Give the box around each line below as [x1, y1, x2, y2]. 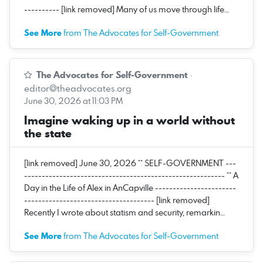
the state [24, 124, 72, 141]
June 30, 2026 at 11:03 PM [24, 95, 123, 106]
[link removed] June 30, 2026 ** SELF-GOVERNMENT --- [24, 157, 236, 168]
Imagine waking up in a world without [24, 112, 235, 129]
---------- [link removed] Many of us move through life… [24, 3, 229, 15]
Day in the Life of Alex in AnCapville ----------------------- [24, 181, 236, 193]
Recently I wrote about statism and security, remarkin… [24, 206, 225, 218]
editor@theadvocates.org [24, 81, 131, 95]
